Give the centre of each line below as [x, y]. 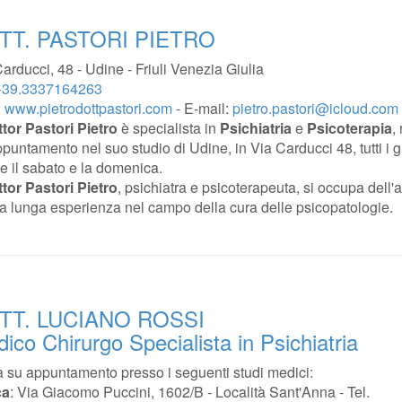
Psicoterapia [350, 128]
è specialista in [169, 128]
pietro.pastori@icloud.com [315, 108]
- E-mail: [202, 108]
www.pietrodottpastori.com [88, 108]
